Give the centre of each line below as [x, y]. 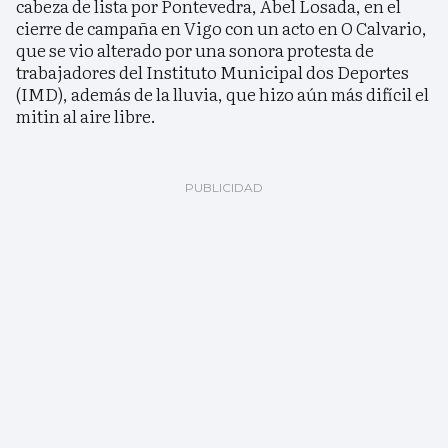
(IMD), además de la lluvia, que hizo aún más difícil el [222, 93]
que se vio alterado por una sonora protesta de [195, 49]
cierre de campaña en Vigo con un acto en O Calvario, [221, 27]
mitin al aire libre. [86, 115]
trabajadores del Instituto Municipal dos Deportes [212, 71]
